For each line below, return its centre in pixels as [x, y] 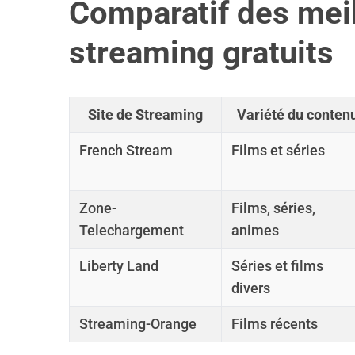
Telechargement [132, 230]
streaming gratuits [201, 53]
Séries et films [277, 266]
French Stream [126, 150]
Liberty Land [119, 266]
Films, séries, [273, 208]
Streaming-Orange [138, 324]
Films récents [275, 324]
